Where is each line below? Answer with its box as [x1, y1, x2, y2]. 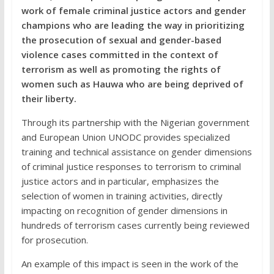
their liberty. [21, 92, 76, 105]
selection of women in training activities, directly [21, 190, 223, 202]
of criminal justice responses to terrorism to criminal [21, 160, 241, 173]
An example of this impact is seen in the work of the [21, 257, 239, 270]
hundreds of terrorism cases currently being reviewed [21, 219, 250, 232]
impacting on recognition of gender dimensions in [21, 204, 228, 217]
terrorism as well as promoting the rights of [21, 63, 221, 76]
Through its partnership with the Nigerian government [21, 116, 250, 129]
